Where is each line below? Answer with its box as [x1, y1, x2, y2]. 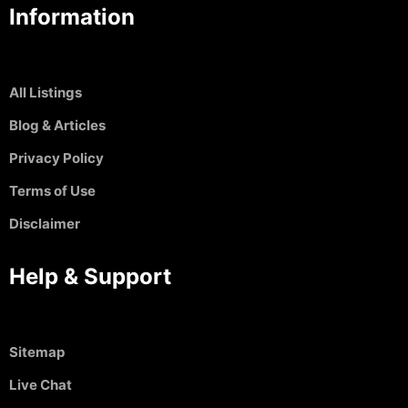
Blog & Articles [9, 116, 106, 134]
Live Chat [9, 375, 72, 393]
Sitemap [9, 342, 65, 361]
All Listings [9, 83, 82, 101]
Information [9, 3, 135, 30]
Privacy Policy [9, 148, 104, 167]
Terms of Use [9, 181, 96, 199]
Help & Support [9, 262, 171, 290]
